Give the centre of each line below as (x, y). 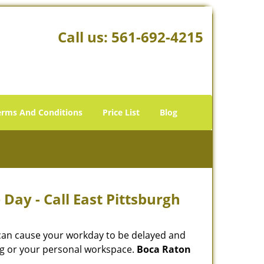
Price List (121, 112)
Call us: (84, 37)
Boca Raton (164, 249)
